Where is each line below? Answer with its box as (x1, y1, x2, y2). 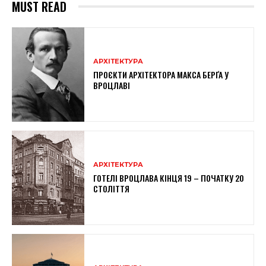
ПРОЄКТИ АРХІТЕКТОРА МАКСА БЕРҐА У (93, 68, 229, 81)
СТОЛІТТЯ (93, 182, 130, 195)
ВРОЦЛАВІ (93, 78, 131, 91)
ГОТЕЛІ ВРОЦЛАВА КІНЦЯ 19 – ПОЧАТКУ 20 (93, 171, 245, 184)
